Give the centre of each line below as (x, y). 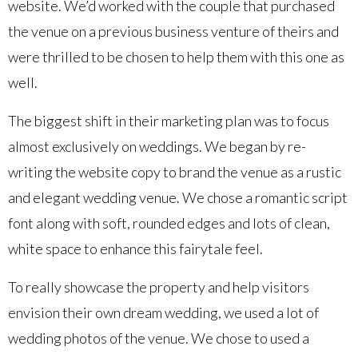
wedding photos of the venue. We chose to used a (159, 338)
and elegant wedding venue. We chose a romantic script (178, 197)
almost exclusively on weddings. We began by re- (157, 146)
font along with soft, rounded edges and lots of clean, (169, 223)
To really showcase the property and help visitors (159, 286)
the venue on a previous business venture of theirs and (173, 31)
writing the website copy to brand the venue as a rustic (175, 171)
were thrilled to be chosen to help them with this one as (176, 56)
